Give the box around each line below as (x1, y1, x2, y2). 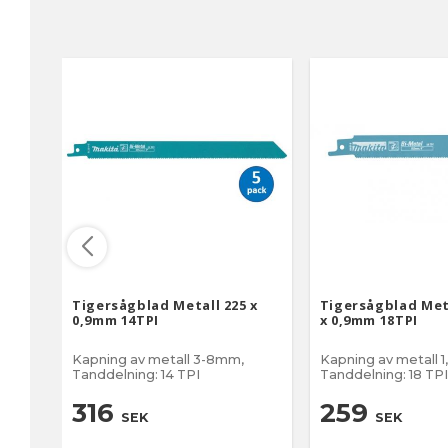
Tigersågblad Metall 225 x (72, 295, 258, 314)
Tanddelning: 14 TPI (72, 366, 200, 382)
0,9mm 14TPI (72, 310, 160, 329)
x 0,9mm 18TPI (319, 310, 418, 329)
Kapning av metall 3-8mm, (72, 351, 244, 367)
